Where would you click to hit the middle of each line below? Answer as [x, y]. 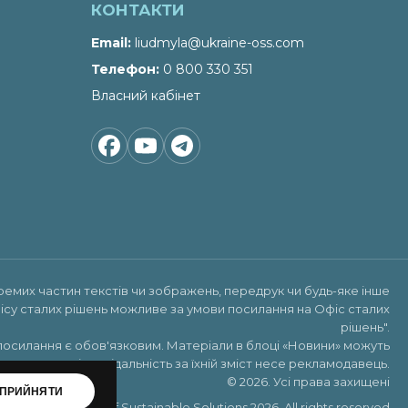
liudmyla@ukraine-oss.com [220, 43]
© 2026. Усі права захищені [308, 382]
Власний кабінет [146, 96]
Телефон [124, 70]
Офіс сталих [352, 309]
